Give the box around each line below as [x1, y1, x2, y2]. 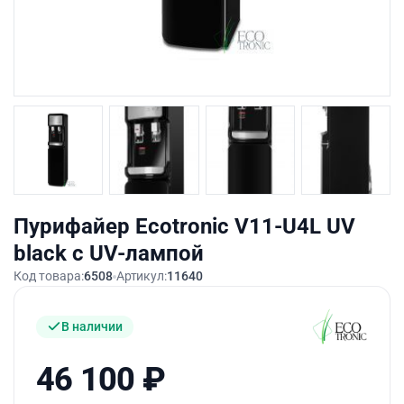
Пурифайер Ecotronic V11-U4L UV [14, 214, 355, 240]
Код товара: [14, 269, 84, 284]
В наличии [61, 318, 123, 334]
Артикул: [115, 269, 168, 284]
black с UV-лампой [14, 241, 204, 267]
